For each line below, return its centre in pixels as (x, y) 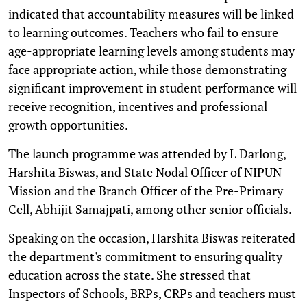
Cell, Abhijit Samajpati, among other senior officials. (150, 209)
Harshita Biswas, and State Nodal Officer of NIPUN (145, 172)
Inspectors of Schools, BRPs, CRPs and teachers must (152, 293)
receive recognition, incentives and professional (138, 106)
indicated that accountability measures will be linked (151, 13)
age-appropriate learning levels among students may (151, 50)
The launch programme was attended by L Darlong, (147, 153)
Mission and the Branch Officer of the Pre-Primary (146, 190)
